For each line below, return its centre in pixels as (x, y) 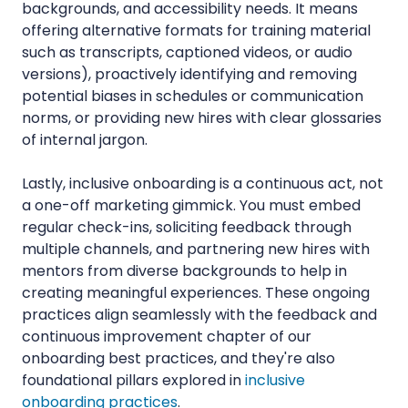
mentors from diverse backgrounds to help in (184, 270)
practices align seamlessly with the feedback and (199, 314)
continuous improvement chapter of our (167, 336)
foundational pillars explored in (133, 380)
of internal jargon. (87, 139)
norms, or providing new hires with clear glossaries (202, 117)
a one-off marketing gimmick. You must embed (191, 205)
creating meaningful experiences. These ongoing (196, 292)
